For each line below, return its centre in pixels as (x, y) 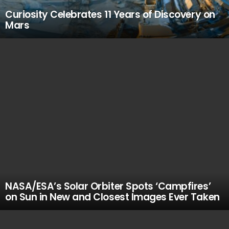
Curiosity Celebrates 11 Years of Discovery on (110, 15)
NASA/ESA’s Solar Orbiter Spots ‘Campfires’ (108, 186)
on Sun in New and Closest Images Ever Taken (112, 197)
